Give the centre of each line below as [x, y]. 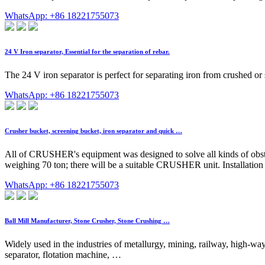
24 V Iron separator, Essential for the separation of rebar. [87, 51]
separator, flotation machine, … [63, 254]
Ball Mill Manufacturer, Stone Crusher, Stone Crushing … [87, 220]
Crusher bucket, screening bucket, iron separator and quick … [93, 130]
